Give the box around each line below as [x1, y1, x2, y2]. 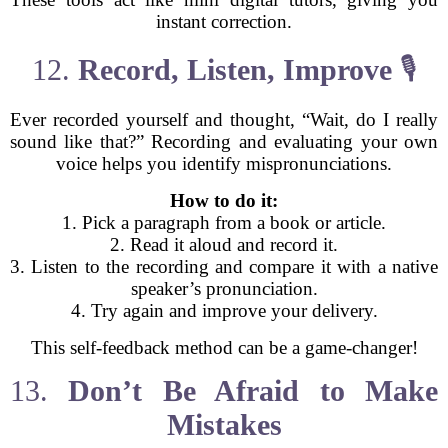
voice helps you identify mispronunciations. [56, 153, 392, 174]
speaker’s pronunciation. [130, 278, 318, 299]
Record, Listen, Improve [77, 53, 392, 86]
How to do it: [170, 190, 278, 211]
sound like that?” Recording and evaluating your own [10, 131, 438, 152]
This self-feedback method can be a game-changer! [30, 337, 418, 358]
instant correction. [156, 11, 292, 32]
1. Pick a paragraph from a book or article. [62, 212, 386, 233]
